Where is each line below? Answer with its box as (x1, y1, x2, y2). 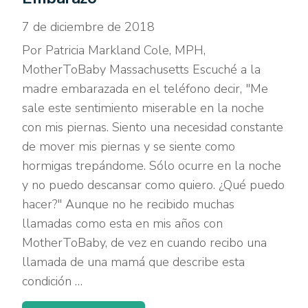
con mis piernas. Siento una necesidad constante (22, 118, 284, 135)
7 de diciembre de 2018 (22, 18, 155, 35)
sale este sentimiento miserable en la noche (22, 99, 265, 116)
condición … (22, 272, 83, 289)
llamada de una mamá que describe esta (22, 253, 245, 270)
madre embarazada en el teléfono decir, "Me (22, 80, 269, 97)
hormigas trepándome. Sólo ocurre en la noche (22, 157, 282, 174)
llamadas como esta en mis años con (22, 214, 223, 232)
